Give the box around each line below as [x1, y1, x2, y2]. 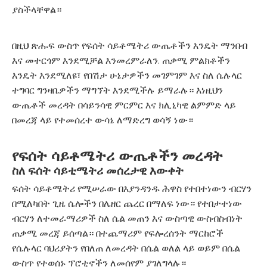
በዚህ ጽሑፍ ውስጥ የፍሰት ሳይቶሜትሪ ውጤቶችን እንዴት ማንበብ [12, 40, 247, 51]
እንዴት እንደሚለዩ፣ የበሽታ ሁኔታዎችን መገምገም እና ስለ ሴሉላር [12, 70, 242, 81]
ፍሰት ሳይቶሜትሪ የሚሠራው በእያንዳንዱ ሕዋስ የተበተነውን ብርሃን [12, 183, 252, 194]
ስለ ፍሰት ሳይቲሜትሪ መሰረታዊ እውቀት [12, 164, 184, 178]
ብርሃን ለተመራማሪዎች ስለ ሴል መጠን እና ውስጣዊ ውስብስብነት [12, 213, 243, 224]
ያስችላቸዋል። [12, 4, 61, 15]
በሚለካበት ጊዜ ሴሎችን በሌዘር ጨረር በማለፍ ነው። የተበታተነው [12, 198, 242, 209]
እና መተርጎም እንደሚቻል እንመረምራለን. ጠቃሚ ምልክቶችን [12, 55, 230, 66]
